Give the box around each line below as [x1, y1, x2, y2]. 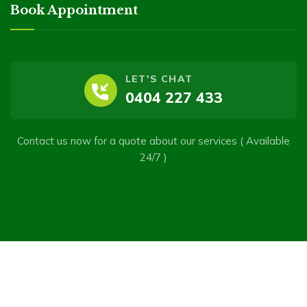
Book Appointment [10, 3, 138, 19]
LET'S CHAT [125, 73, 193, 86]
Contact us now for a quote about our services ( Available [17, 134, 290, 148]
